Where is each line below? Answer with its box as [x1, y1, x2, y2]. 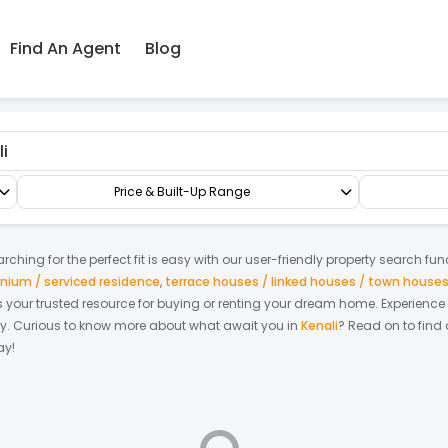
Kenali [301, 317, 338, 334]
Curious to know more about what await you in [13, 317, 298, 334]
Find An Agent [9, 37, 121, 60]
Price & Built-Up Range [113, 183, 250, 200]
